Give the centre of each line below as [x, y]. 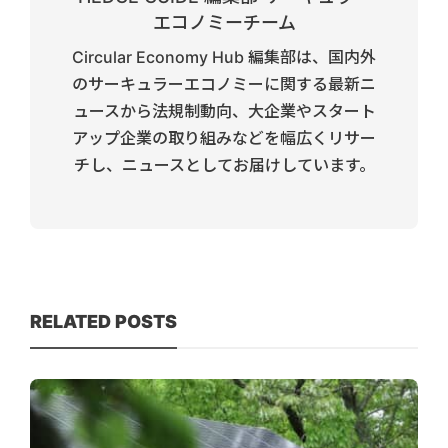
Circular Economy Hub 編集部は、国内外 [224, 57]
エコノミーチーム [224, 23]
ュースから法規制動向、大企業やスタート [224, 111]
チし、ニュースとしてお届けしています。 [224, 165]
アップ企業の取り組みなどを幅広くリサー [224, 138]
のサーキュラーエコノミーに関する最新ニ [224, 84]
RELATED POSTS [103, 322]
